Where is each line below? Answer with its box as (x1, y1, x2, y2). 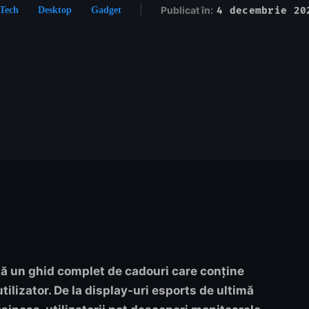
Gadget (91, 4, 122, 15)
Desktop (38, 4, 72, 15)
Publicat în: (161, 3, 214, 16)
